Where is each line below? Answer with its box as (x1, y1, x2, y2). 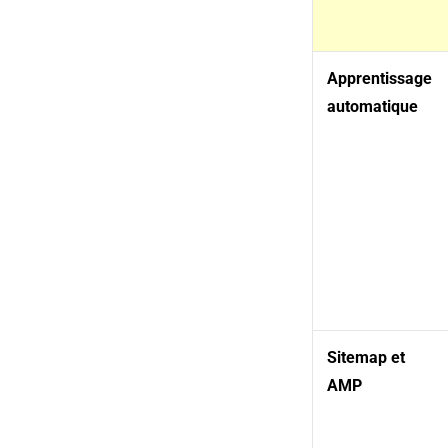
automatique (326, 97, 422, 117)
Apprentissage (326, 69, 432, 89)
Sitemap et (326, 348, 405, 368)
